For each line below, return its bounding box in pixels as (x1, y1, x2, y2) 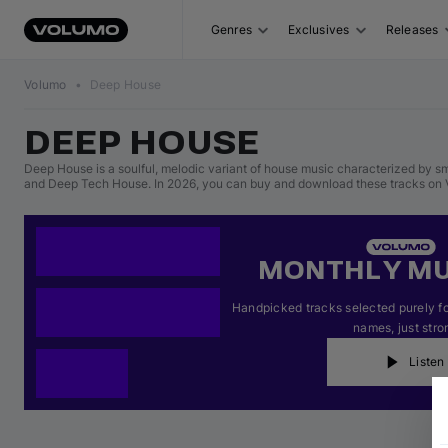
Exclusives (288, 22, 350, 37)
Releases (385, 22, 439, 37)
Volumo (24, 77, 67, 92)
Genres (210, 22, 253, 37)
